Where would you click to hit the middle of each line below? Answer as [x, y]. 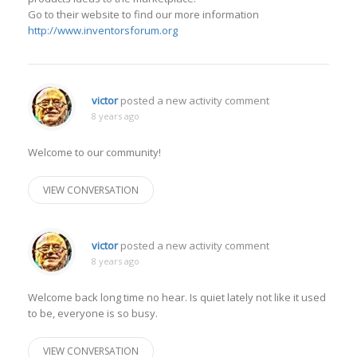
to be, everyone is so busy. [93, 313]
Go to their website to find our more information [143, 14]
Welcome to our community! [94, 152]
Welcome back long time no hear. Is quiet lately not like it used [177, 297]
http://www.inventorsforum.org [103, 30]
